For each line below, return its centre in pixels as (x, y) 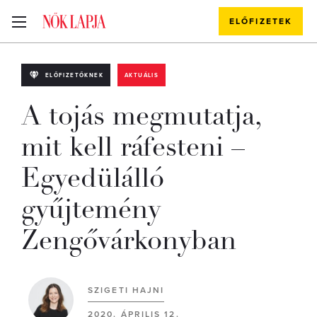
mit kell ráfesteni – (133, 147)
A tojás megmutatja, (141, 116)
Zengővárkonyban (129, 240)
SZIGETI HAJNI (126, 290)
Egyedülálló (93, 178)
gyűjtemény (91, 209)
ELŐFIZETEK (261, 21)
